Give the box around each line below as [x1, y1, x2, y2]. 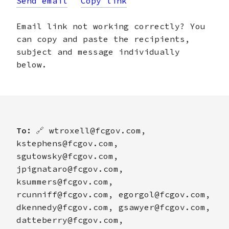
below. [16, 59, 47, 70]
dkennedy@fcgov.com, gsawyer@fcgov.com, [16, 201, 211, 212]
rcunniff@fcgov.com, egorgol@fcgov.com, [16, 189, 211, 199]
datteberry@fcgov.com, [16, 214, 124, 225]
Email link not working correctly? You [16, 20, 205, 31]
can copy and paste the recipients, [16, 33, 190, 44]
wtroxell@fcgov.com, [49, 125, 146, 135]
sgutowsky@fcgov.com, [16, 150, 119, 161]
